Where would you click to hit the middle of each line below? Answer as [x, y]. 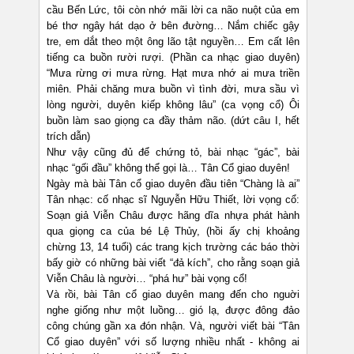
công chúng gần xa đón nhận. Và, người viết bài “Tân [173, 326]
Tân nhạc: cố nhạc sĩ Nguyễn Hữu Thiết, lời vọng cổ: [173, 200]
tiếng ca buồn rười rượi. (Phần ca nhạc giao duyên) [173, 58]
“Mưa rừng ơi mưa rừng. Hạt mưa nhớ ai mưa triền [173, 73]
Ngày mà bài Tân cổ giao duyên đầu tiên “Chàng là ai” [173, 184]
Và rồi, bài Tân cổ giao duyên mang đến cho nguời [173, 295]
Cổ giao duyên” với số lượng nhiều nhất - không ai [173, 342]
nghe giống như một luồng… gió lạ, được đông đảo [173, 311]
